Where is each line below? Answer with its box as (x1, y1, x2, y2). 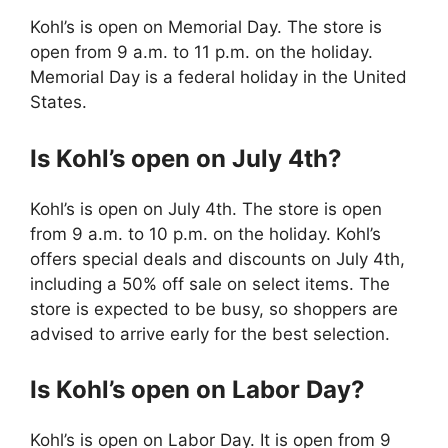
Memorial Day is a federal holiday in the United (30, 67, 407, 88)
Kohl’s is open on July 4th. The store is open (30, 198, 382, 219)
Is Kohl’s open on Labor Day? (30, 375, 365, 405)
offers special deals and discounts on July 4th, (30, 248, 405, 269)
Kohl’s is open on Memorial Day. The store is (30, 17, 382, 38)
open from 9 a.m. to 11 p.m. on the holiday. (30, 42, 373, 63)
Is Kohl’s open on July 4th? (30, 143, 342, 173)
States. (30, 92, 87, 113)
